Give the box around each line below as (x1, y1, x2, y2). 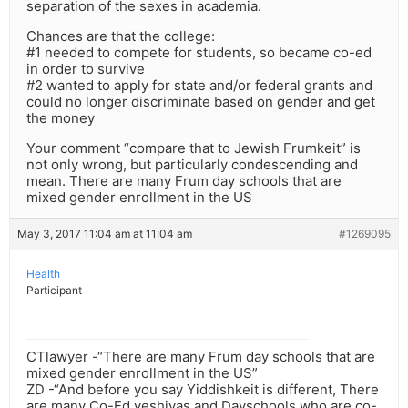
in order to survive (26, 60, 145, 78)
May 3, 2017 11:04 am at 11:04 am (17, 227, 192, 241)
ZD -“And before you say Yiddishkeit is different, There (26, 381, 379, 399)
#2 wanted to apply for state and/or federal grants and (26, 76, 372, 95)
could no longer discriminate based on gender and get (26, 93, 375, 111)
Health (26, 267, 60, 281)
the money (26, 109, 95, 127)
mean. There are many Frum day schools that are (26, 172, 342, 190)
